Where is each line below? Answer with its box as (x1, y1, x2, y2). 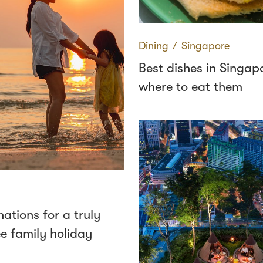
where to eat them (139, 79, 242, 94)
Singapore (181, 40, 230, 52)
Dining (139, 40, 168, 52)
